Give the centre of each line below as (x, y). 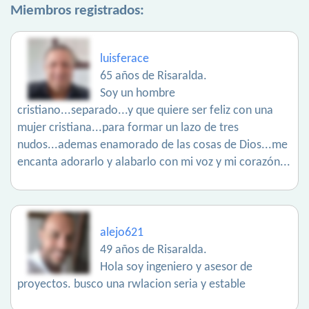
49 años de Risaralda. (153, 250)
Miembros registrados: (77, 11)
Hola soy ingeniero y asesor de (176, 268)
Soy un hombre (138, 94)
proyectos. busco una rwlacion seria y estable (131, 285)
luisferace (124, 59)
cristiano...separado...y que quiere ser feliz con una (145, 111)
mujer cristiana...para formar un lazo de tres (128, 128)
